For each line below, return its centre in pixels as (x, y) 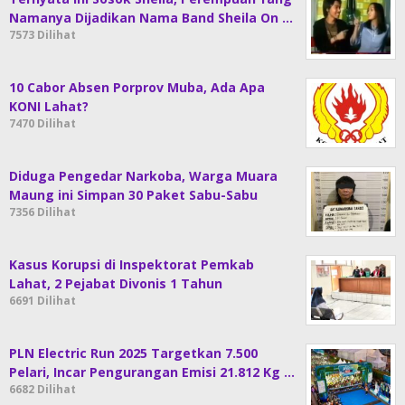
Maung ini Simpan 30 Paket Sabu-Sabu (133, 195)
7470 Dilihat (42, 124)
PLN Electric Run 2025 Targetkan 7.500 (133, 353)
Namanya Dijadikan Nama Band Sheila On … (151, 18)
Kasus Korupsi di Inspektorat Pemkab (132, 265)
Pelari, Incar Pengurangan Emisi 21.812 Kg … (152, 372)
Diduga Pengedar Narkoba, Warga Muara (143, 176)
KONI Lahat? (49, 107)
